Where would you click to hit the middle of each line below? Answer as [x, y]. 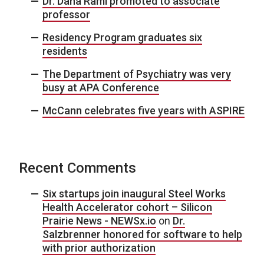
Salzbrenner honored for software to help [142, 234]
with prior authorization [99, 247]
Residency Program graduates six [122, 37]
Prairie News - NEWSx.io [99, 220]
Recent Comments [77, 168]
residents [65, 51]
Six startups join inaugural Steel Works [134, 193]
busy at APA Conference [101, 87]
